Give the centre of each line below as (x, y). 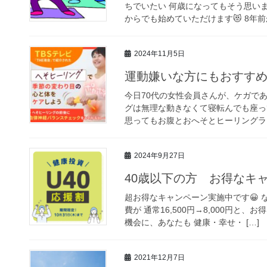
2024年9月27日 (159, 156)
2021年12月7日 (159, 258)
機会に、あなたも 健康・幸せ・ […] (192, 222)
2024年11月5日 (159, 54)
